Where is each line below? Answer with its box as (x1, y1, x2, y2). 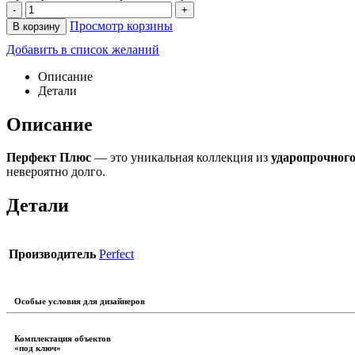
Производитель (9, 247, 96, 261)
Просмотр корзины (70, 18, 173, 32)
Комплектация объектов (14, 334, 111, 344)
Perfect (99, 247, 134, 261)
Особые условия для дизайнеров (14, 296, 145, 307)
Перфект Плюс (6, 151, 91, 165)
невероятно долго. (6, 165, 105, 179)
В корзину (13, 20, 60, 32)
